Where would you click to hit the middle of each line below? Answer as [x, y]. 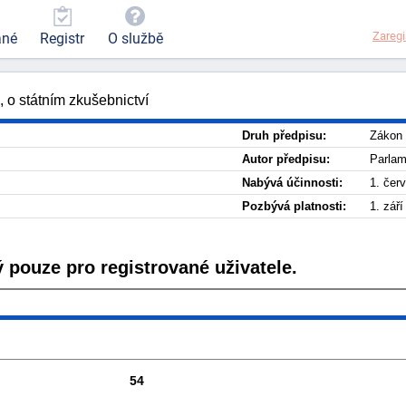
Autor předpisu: [286, 159]
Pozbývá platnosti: [294, 206]
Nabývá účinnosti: [292, 183]
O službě [135, 39]
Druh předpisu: [284, 135]
